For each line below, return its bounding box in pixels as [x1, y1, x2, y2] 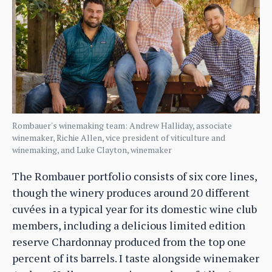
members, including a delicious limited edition [12, 217, 245, 233]
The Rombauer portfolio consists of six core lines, [12, 168, 257, 183]
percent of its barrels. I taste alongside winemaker [12, 250, 259, 265]
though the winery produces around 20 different [12, 185, 250, 200]
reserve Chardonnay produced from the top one [12, 234, 246, 249]
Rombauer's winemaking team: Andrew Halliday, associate [12, 119, 232, 131]
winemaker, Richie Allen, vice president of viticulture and [12, 131, 225, 143]
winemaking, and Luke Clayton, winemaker [12, 143, 172, 155]
